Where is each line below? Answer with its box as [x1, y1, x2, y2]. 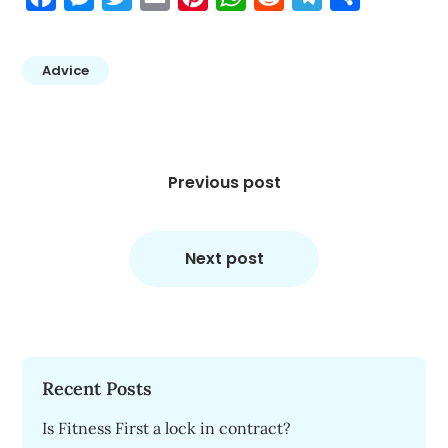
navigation [21, 170, 121, 195]
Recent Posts [42, 377, 153, 400]
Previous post [167, 171, 281, 194]
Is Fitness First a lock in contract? [42, 418, 292, 438]
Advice [42, 61, 90, 80]
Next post [184, 247, 264, 270]
